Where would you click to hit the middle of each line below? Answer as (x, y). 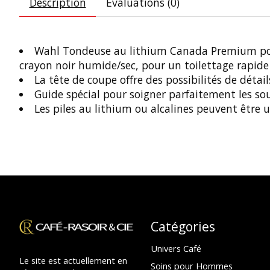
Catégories (183, 227)
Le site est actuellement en (73, 261)
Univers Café (176, 248)
